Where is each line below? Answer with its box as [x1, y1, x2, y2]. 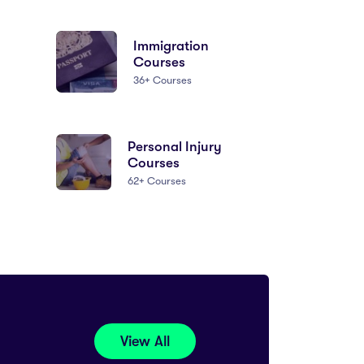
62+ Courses [128, 174, 187, 187]
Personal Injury [128, 138, 223, 154]
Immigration [133, 37, 210, 54]
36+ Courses [133, 73, 193, 86]
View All [120, 333, 170, 350]
